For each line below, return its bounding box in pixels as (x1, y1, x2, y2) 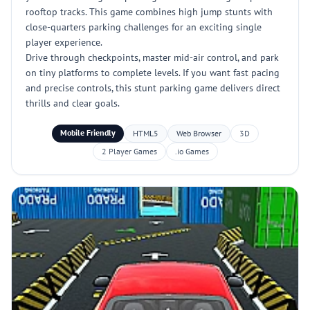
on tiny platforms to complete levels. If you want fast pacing (26, 66, 280, 79)
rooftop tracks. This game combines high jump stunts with (26, 6, 273, 18)
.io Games (174, 146, 209, 156)
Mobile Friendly (60, 127, 116, 138)
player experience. (26, 36, 102, 48)
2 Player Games (101, 146, 157, 156)
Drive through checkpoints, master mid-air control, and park (26, 51, 279, 64)
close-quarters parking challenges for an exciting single (26, 21, 262, 33)
